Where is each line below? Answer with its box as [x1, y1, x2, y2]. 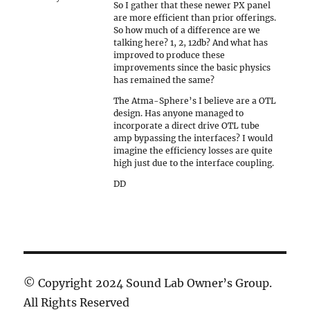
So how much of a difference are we [113, 25, 261, 35]
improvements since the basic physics [113, 62, 271, 73]
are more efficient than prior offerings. [113, 12, 277, 23]
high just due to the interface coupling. [113, 158, 275, 168]
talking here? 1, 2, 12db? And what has [113, 37, 268, 48]
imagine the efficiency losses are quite [113, 145, 273, 156]
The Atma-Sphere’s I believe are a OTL [113, 95, 277, 106]
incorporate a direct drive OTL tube [113, 120, 260, 131]
